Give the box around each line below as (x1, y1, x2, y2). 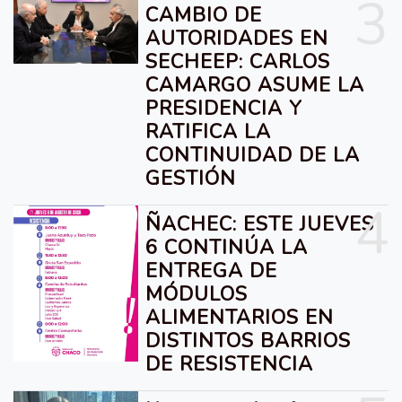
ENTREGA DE (145, 258, 278, 284)
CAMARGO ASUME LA (145, 72, 365, 99)
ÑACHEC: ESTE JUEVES (145, 211, 375, 238)
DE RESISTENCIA (145, 351, 314, 378)
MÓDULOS (145, 281, 249, 308)
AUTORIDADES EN (145, 25, 329, 52)
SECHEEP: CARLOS (145, 48, 331, 75)
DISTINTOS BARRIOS (145, 328, 352, 354)
